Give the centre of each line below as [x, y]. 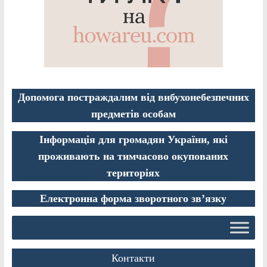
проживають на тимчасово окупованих [133, 156]
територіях [133, 173]
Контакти [133, 258]
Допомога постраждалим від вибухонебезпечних [133, 97]
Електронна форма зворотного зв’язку [133, 198]
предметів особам [133, 114]
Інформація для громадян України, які [133, 139]
